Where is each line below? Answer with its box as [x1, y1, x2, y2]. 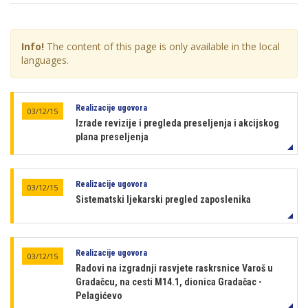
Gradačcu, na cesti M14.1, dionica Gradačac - [76, 276, 262, 287]
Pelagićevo [76, 290, 122, 301]
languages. [21, 54, 69, 67]
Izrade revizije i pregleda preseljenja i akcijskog [76, 118, 279, 129]
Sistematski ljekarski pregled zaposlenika [76, 194, 251, 205]
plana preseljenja [76, 131, 148, 142]
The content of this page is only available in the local [44, 40, 280, 53]
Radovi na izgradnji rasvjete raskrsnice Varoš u [76, 263, 273, 274]
